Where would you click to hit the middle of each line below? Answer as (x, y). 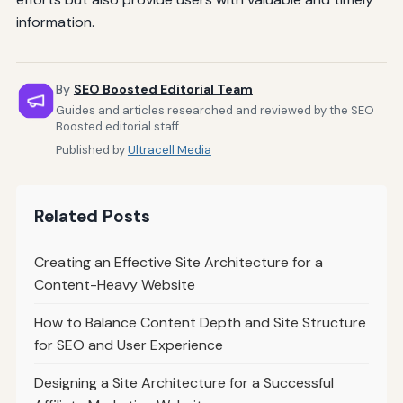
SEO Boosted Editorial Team (163, 90)
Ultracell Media (169, 149)
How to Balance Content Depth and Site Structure (200, 322)
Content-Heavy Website (114, 284)
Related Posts (92, 216)
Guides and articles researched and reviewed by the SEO (215, 110)
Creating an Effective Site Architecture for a (178, 262)
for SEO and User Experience (128, 345)
